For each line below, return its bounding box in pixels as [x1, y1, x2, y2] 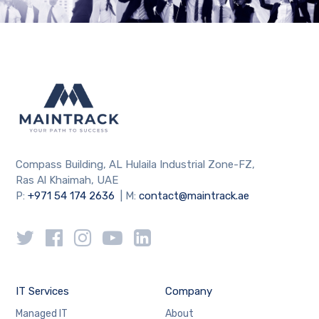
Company [164, 284, 212, 298]
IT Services [16, 284, 70, 298]
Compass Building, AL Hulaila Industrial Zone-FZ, [16, 157, 256, 171]
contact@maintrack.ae [139, 189, 250, 202]
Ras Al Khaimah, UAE [16, 173, 119, 187]
